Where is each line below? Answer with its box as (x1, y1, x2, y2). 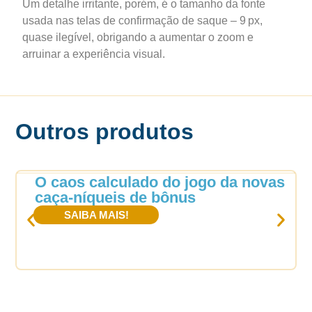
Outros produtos (15, 118, 194, 144)
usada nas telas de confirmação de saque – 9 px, (22, 15, 263, 27)
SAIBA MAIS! (63, 208, 129, 221)
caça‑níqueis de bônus (35, 188, 196, 206)
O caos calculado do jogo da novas (35, 173, 285, 191)
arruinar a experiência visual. (22, 48, 165, 61)
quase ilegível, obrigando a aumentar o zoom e (22, 31, 253, 44)
